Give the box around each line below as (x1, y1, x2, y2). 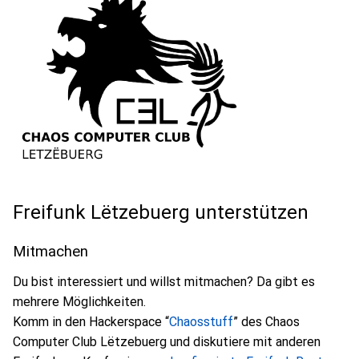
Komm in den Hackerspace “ (13, 313, 169, 329)
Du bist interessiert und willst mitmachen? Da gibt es (13, 273, 315, 289)
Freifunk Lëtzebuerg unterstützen (13, 200, 313, 224)
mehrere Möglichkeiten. (13, 293, 146, 309)
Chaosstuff (169, 313, 233, 329)
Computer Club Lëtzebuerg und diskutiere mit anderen (13, 333, 321, 349)
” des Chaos (233, 313, 300, 329)
